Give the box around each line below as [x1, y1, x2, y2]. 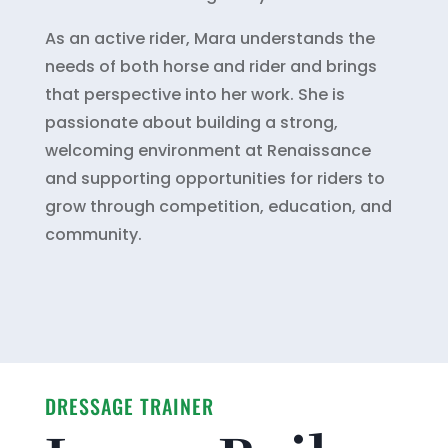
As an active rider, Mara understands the [44, 26, 375, 50]
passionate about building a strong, [44, 110, 338, 134]
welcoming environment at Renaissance [44, 138, 371, 162]
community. [44, 222, 142, 246]
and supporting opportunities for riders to [44, 166, 385, 190]
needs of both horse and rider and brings [44, 54, 377, 78]
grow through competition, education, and [44, 194, 392, 218]
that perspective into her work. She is [44, 82, 345, 106]
